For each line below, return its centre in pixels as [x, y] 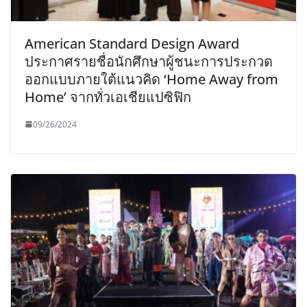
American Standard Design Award [132, 43]
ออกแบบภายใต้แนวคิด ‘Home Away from [151, 79]
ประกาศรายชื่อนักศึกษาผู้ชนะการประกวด [149, 61]
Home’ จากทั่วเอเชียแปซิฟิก [108, 97]
